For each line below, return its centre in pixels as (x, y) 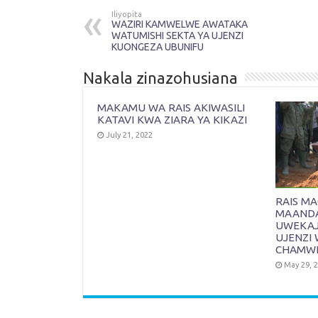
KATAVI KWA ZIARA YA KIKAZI (172, 119)
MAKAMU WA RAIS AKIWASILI (171, 107)
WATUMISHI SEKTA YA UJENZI (177, 35)
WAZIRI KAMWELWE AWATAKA (180, 24)
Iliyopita (127, 14)
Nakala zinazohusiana (160, 77)
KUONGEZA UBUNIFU (158, 46)
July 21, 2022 (129, 135)
